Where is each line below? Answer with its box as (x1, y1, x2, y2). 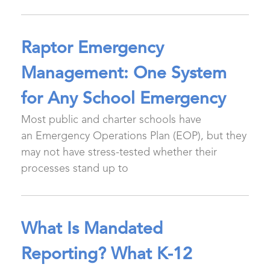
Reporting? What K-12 (21, 246, 192, 263)
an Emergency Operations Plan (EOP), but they (21, 131, 246, 142)
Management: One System (21, 66, 227, 83)
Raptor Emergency (21, 40, 164, 57)
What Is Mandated (21, 221, 163, 238)
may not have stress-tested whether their (21, 147, 217, 158)
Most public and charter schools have (21, 115, 201, 125)
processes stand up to (21, 163, 128, 174)
